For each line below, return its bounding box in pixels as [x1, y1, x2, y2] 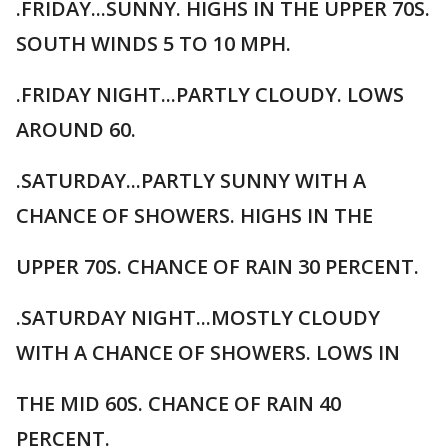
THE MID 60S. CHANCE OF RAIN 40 [16, 390, 341, 417]
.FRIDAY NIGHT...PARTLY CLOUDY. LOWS [16, 81, 404, 108]
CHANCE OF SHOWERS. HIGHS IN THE [16, 202, 373, 229]
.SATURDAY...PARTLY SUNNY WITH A [16, 167, 366, 194]
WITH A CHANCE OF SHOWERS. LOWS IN [16, 339, 400, 366]
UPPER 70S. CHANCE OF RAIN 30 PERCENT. [16, 253, 419, 280]
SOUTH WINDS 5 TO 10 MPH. [16, 30, 291, 57]
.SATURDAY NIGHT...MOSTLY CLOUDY [16, 304, 380, 331]
